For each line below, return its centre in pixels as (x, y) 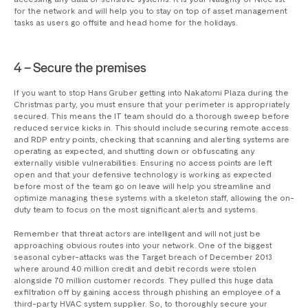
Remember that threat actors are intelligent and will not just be (137, 233)
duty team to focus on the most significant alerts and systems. (136, 209)
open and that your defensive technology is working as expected (143, 174)
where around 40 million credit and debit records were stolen (135, 268)
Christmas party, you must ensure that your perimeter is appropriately (152, 104)
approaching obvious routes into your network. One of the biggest (143, 245)
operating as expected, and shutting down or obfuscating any (134, 151)
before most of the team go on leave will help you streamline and (142, 186)
